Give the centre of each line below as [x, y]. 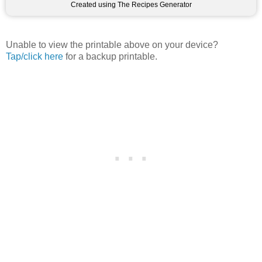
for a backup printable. [110, 56]
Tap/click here [35, 56]
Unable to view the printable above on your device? [112, 44]
